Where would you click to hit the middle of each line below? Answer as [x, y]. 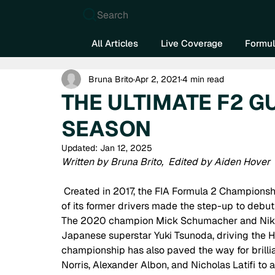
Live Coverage [192, 43]
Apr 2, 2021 [158, 79]
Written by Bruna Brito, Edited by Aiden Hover [166, 162]
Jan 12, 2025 [126, 148]
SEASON [106, 129]
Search [113, 15]
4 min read [203, 79]
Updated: [81, 148]
